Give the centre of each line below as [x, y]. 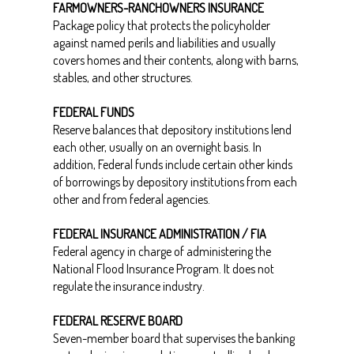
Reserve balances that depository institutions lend [172, 130]
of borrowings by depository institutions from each [175, 182]
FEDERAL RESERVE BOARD [117, 321]
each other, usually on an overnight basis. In [157, 147]
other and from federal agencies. [131, 199]
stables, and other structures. [122, 77]
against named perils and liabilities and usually [164, 43]
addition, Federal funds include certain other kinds [172, 164]
